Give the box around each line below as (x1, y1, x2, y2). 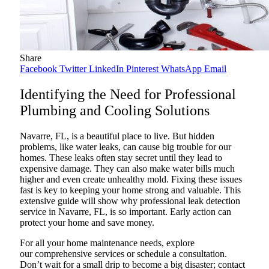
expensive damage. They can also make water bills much (20, 163, 235, 174)
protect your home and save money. (20, 217, 154, 228)
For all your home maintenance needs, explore (20, 238, 195, 249)
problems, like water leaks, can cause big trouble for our (20, 142, 231, 153)
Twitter (59, 64, 86, 74)
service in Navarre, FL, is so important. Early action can (20, 207, 231, 217)
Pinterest (126, 64, 159, 74)
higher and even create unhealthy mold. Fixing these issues (20, 174, 242, 185)
